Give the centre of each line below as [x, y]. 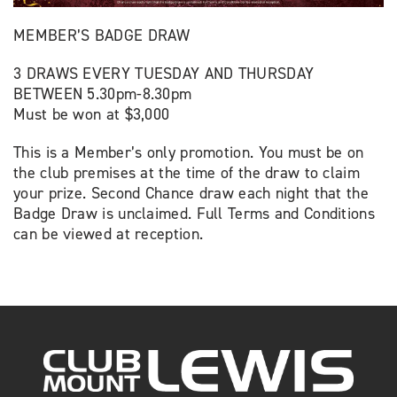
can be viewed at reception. [109, 234]
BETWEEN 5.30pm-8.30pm [103, 94]
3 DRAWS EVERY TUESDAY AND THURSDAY [164, 74]
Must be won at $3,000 [92, 114]
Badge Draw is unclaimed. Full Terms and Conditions [194, 214]
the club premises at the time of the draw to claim [187, 173]
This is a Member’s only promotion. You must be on [189, 152]
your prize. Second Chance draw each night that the [191, 193]
